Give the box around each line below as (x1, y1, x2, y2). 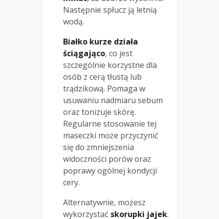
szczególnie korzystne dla (63, 60, 157, 71)
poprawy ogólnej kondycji (63, 165, 157, 176)
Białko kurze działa (63, 36, 138, 47)
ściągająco (63, 48, 105, 59)
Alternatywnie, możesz (63, 197, 146, 208)
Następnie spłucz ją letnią (63, 4, 157, 16)
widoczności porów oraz (63, 153, 151, 165)
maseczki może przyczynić (63, 130, 158, 141)
